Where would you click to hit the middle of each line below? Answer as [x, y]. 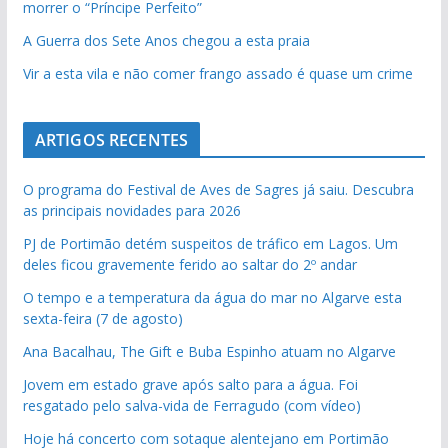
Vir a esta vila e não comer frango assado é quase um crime [217, 73]
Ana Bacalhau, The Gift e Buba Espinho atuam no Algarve [209, 351]
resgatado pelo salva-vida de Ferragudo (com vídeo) [191, 405]
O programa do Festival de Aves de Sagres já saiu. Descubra [218, 189]
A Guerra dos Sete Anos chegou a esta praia [166, 40]
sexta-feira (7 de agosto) [102, 318]
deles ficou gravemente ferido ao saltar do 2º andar [189, 264]
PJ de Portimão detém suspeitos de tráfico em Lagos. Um [210, 243]
